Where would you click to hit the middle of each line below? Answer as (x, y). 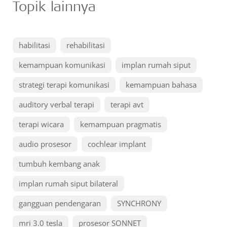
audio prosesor (45, 144)
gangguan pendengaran (60, 203)
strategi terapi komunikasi (64, 85)
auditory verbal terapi (56, 104)
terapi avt (127, 104)
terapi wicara (41, 124)
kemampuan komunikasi (62, 65)
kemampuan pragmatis (121, 124)
